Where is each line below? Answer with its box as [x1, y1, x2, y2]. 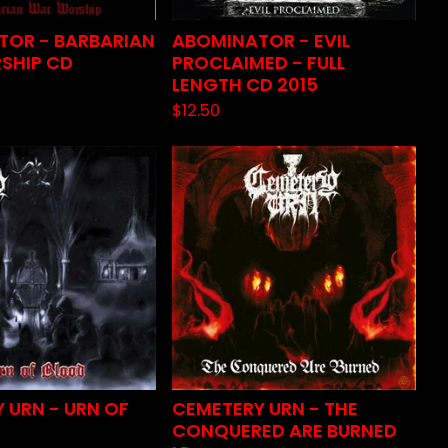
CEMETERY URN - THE [172, 396, 358, 421]
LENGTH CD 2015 [172, 72, 318, 97]
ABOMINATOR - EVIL [172, 28, 350, 53]
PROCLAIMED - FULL [172, 50, 345, 75]
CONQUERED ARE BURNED [172, 418, 397, 443]
